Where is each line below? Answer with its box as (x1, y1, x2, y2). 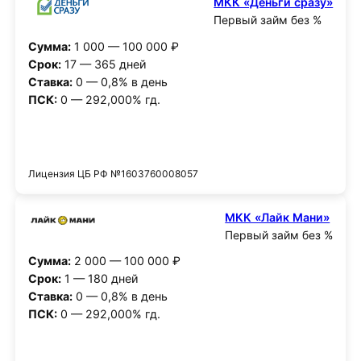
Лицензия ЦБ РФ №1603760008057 (27, 167, 198, 180)
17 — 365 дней (60, 57, 147, 72)
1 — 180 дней (60, 272, 139, 286)
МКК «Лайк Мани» (225, 210, 330, 224)
